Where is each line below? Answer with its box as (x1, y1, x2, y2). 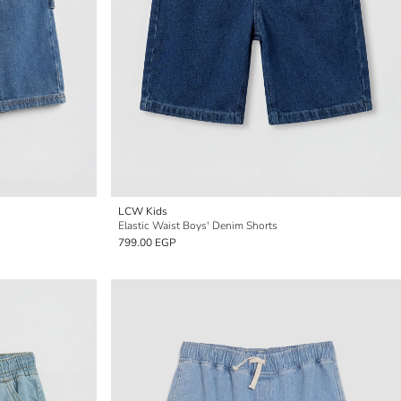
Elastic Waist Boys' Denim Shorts (118, 218, 277, 233)
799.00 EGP (118, 235, 176, 250)
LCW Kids (118, 204, 167, 218)
